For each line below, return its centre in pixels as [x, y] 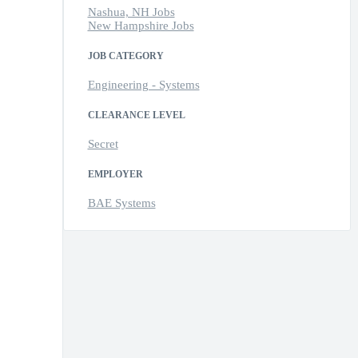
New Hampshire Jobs [141, 26]
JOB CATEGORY [125, 56]
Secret [103, 144]
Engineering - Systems [143, 85]
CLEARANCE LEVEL [136, 115]
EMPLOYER [115, 175]
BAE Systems [121, 203]
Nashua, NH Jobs [131, 12]
